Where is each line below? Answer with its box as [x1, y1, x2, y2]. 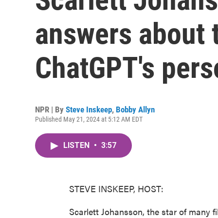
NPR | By [35, 105, 66, 114]
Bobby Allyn [116, 105, 155, 114]
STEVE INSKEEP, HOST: [69, 182, 163, 195]
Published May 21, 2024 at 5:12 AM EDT [35, 115, 143, 123]
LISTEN [63, 141, 91, 150]
